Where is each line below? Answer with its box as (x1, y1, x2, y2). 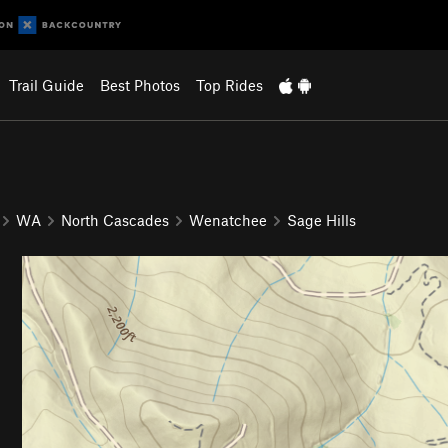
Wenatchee (189, 210, 267, 229)
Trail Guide (8, 76, 84, 94)
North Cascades (61, 210, 169, 229)
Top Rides (195, 76, 263, 94)
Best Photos (99, 76, 180, 94)
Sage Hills (287, 210, 356, 229)
